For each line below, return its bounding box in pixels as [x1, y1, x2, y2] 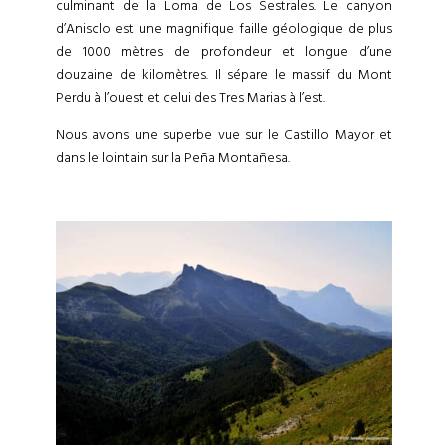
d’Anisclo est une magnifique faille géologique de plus [56, 18, 392, 39]
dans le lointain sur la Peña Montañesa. [56, 147, 290, 168]
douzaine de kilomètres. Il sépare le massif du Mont [56, 64, 392, 85]
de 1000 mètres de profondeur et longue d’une [56, 41, 392, 62]
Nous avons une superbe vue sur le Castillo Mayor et [56, 124, 392, 145]
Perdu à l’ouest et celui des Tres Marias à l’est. [56, 87, 325, 108]
